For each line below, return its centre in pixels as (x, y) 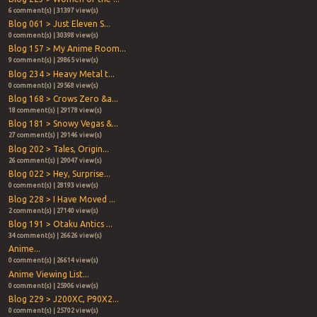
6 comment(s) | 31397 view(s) (53, 10)
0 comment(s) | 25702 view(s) (53, 311)
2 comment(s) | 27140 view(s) (53, 211)
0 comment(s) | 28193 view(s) (53, 186)
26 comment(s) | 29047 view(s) (55, 160)
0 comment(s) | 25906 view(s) (53, 286)
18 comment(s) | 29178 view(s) (55, 111)
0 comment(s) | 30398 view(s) (53, 35)
